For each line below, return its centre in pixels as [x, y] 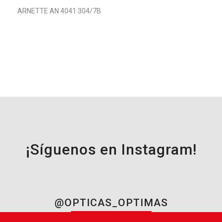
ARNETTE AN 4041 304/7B [59, 11]
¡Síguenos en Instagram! [111, 150]
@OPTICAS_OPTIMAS [111, 203]
